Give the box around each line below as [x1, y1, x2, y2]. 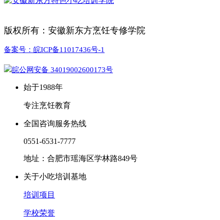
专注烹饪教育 [24, 101, 71, 110]
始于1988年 [24, 82, 63, 91]
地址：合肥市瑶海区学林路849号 [24, 154, 137, 163]
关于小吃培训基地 [24, 172, 86, 181]
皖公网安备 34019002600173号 [12, 65, 113, 74]
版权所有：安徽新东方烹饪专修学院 [4, 25, 145, 35]
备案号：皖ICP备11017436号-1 [4, 45, 105, 54]
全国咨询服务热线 [24, 119, 86, 128]
